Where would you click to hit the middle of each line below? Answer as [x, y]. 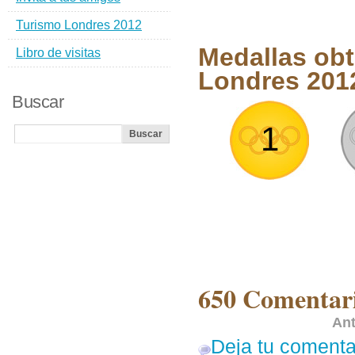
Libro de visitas [58, 53]
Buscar [38, 102]
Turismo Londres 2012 [79, 25]
